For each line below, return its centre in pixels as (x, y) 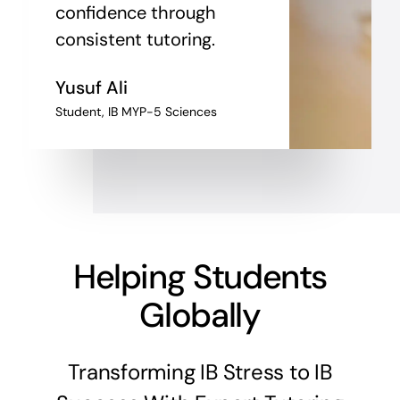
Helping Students (200, 276)
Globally (200, 315)
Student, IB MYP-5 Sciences (136, 111)
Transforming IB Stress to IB (200, 371)
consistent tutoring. (135, 39)
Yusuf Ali (91, 87)
